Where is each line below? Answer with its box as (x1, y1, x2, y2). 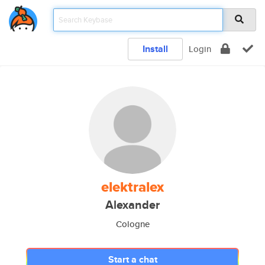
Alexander (105, 196, 160, 214)
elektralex (101, 176, 164, 198)
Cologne (115, 218, 150, 230)
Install (143, 42, 168, 56)
